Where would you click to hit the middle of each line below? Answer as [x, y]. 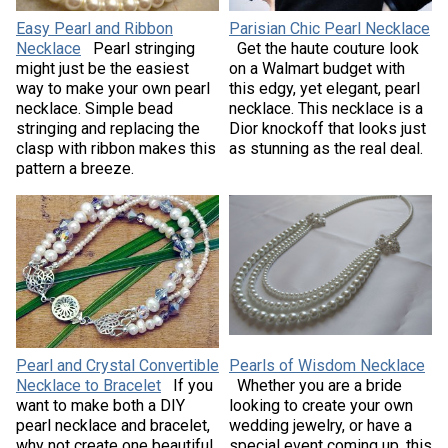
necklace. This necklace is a [326, 109]
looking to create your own [321, 405]
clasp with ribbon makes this [115, 149]
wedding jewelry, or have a [320, 425]
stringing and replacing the [107, 129]
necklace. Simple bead [94, 109]
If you [192, 385]
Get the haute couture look [328, 49]
